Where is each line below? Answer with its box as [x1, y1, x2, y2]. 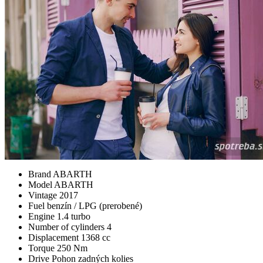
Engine [28, 211, 57, 221]
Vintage [28, 190, 59, 200]
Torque [28, 242, 57, 253]
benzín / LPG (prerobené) [47, 200, 142, 211]
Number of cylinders [28, 221, 107, 232]
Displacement [28, 232, 81, 242]
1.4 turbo [57, 211, 90, 221]
